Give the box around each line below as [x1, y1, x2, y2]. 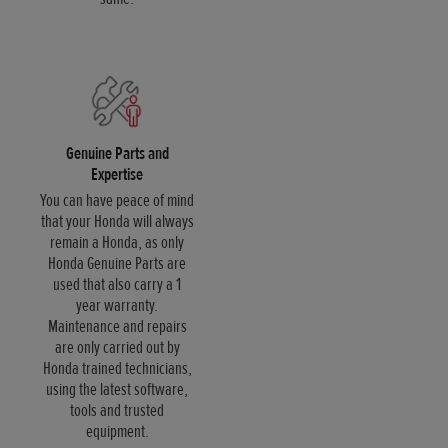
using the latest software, [46, 378, 188, 401]
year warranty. [76, 294, 158, 317]
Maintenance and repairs [47, 315, 187, 338]
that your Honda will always [40, 210, 194, 233]
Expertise [91, 163, 143, 186]
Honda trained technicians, [42, 357, 192, 380]
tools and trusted [70, 399, 164, 422]
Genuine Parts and [65, 142, 169, 165]
